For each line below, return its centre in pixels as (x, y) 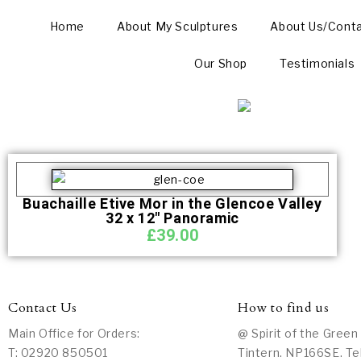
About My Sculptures (177, 26)
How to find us (284, 307)
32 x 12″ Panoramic (172, 218)
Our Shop (221, 63)
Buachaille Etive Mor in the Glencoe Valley (172, 203)
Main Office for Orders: (74, 333)
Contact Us (43, 307)
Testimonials (317, 63)
